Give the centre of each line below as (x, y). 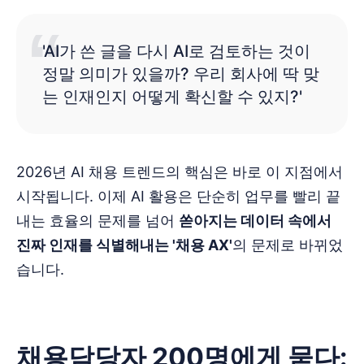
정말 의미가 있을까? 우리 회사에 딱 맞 (181, 74)
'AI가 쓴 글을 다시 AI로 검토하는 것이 (176, 51)
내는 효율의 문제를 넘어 (97, 220)
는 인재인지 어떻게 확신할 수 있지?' (172, 96)
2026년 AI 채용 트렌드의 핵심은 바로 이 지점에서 (180, 171)
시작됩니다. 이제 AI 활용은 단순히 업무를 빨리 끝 (178, 196)
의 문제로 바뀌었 (288, 245)
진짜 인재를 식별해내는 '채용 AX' (124, 245)
